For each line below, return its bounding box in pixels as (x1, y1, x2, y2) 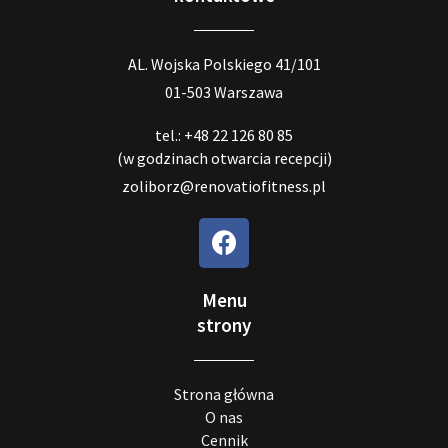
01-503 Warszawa (165, 81, 283, 102)
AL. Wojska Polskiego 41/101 (127, 53, 321, 74)
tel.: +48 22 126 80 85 (155, 124, 293, 145)
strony (197, 312, 251, 337)
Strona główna (174, 383, 274, 404)
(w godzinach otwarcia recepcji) (116, 147, 332, 168)
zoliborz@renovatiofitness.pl (122, 175, 326, 196)
